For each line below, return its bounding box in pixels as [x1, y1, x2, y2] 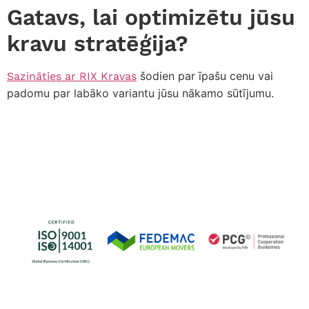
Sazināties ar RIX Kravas [7, 70, 137, 83]
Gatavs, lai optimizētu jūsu [7, 4, 295, 31]
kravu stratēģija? [7, 30, 188, 57]
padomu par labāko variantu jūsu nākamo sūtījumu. [7, 86, 274, 101]
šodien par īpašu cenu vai [137, 69, 273, 83]
